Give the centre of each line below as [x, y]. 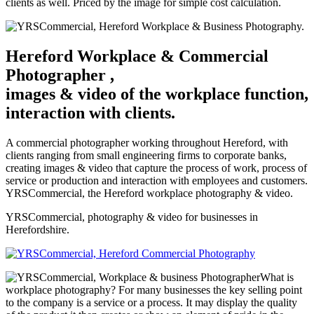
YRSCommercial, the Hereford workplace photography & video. [149, 193]
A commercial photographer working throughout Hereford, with [147, 142]
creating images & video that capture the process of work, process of [156, 168]
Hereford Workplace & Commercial [137, 56]
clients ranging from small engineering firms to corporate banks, [146, 155]
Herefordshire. [37, 229]
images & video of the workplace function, [157, 94]
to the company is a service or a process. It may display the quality [151, 302]
